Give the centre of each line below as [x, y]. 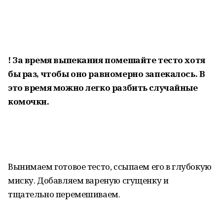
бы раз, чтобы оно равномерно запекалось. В [107, 74]
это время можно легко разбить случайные [103, 88]
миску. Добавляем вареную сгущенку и [88, 180]
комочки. [29, 101]
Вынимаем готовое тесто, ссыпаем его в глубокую [110, 166]
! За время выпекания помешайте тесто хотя [107, 60]
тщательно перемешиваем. [64, 194]
